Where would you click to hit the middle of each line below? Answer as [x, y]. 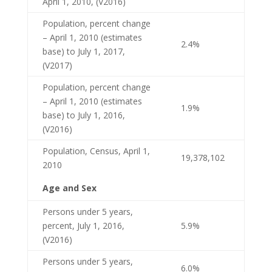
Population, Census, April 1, [96, 151]
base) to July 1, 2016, [83, 115]
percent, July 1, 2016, [83, 225]
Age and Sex [69, 188]
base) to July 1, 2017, [83, 51]
